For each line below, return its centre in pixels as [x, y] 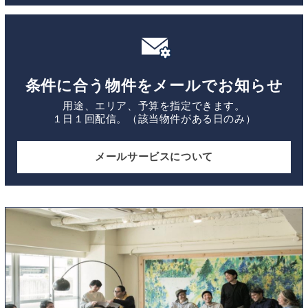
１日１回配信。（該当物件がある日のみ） [154, 119]
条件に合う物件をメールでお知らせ [154, 86]
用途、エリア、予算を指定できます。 [154, 106]
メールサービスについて [154, 157]
